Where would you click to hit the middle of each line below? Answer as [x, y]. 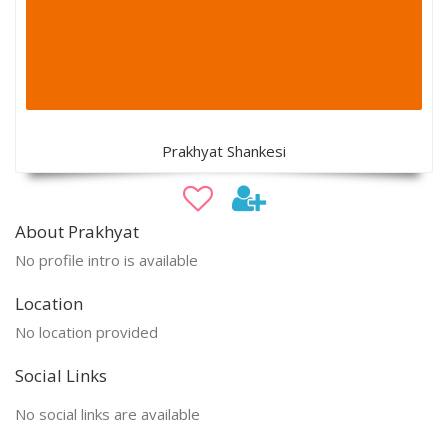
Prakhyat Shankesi [224, 150]
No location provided [86, 331]
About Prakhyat [77, 231]
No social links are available [107, 413]
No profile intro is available [106, 259]
